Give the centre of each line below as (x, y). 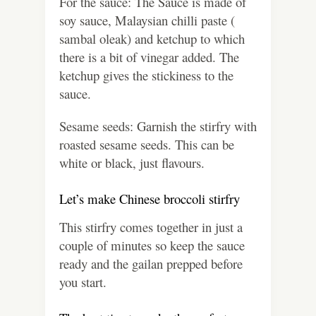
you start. (83, 282)
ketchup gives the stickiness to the (146, 75)
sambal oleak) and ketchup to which (152, 39)
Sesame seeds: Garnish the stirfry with (158, 126)
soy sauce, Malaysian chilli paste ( (147, 20)
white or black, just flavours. (134, 163)
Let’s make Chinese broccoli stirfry (150, 199)
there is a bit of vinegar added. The (149, 57)
